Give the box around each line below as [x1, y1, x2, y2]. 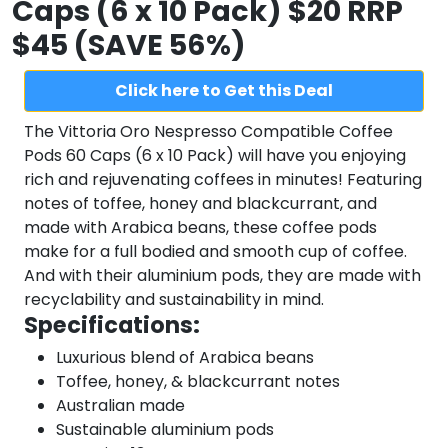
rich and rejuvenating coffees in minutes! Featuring [24, 168, 422, 191]
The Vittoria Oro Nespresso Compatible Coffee [24, 120, 393, 143]
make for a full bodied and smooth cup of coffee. [24, 240, 407, 263]
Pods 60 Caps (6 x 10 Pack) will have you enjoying [24, 144, 406, 167]
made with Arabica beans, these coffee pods [24, 216, 377, 239]
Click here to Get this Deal [115, 79, 333, 102]
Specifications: [24, 309, 200, 341]
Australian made [56, 394, 185, 417]
